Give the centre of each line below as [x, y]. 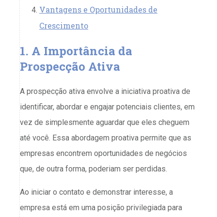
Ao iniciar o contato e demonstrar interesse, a [96, 192]
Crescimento [64, 25]
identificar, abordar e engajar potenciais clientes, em [107, 107]
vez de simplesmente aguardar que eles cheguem [105, 123]
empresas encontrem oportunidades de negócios [103, 154]
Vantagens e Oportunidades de [98, 9]
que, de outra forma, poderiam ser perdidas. [93, 169]
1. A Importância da [76, 51]
